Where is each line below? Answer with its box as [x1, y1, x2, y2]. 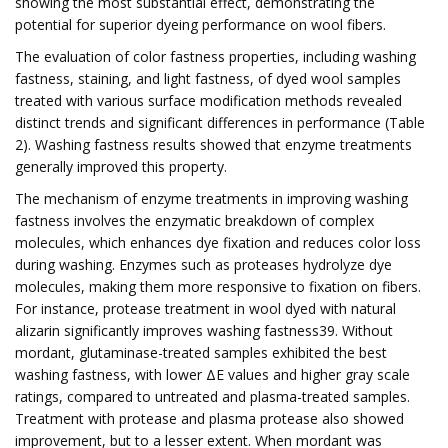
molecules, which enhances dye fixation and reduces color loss [15, 233, 421, 252]
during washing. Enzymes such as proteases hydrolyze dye [15, 255, 392, 274]
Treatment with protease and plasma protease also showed [15, 409, 404, 428]
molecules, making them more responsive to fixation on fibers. [15, 277, 421, 296]
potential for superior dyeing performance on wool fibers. [15, 15, 386, 34]
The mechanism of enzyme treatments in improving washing [15, 189, 408, 208]
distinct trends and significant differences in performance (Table [15, 113, 425, 132]
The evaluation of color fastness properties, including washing [15, 47, 416, 66]
